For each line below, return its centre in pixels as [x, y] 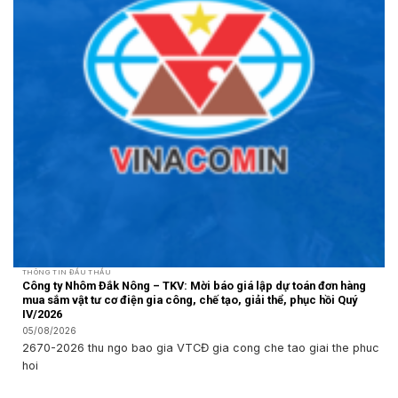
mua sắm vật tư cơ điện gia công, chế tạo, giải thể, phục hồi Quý [190, 299]
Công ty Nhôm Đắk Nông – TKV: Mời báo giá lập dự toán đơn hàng [194, 285]
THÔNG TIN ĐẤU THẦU [67, 273]
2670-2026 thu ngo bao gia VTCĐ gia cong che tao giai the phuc [201, 347]
